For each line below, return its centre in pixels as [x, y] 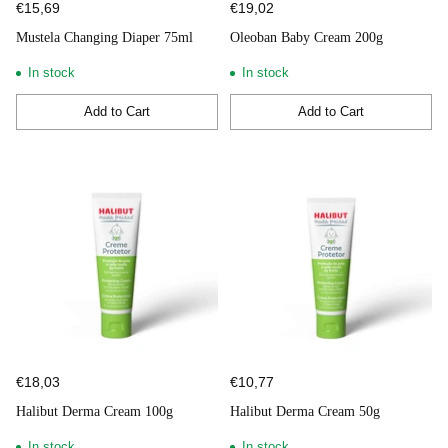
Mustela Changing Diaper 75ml [104, 37]
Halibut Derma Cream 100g [94, 411]
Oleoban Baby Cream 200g [306, 37]
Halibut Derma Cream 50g [305, 411]
